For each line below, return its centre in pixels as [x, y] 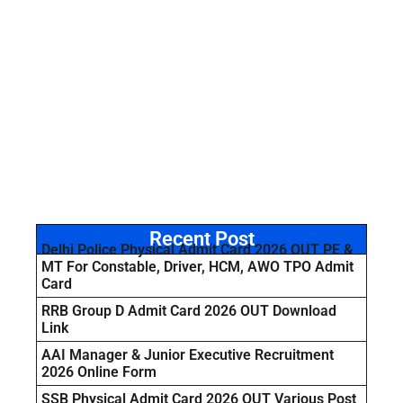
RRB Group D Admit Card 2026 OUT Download [189, 311]
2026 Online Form [99, 372]
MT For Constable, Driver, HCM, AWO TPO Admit [197, 267]
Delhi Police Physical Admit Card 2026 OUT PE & [197, 250]
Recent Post [201, 239]
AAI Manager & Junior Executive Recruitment [188, 355]
